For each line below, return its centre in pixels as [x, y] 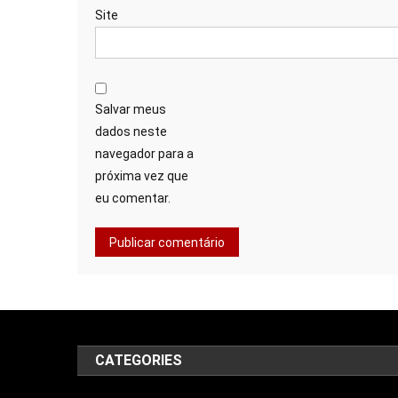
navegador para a [144, 153]
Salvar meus [131, 109]
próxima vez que [142, 175]
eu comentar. [133, 198]
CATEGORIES [139, 360]
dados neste [131, 131]
